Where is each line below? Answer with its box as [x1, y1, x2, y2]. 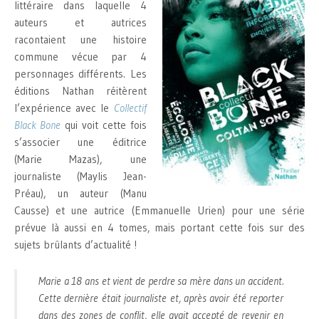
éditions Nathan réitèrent [14, 83, 147, 98]
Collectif [113, 100, 147, 115]
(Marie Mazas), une [14, 152, 147, 166]
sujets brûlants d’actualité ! [14, 237, 137, 251]
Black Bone [14, 117, 61, 132]
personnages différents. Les [14, 66, 147, 80]
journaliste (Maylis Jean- [14, 169, 147, 183]
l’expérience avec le [14, 100, 114, 115]
